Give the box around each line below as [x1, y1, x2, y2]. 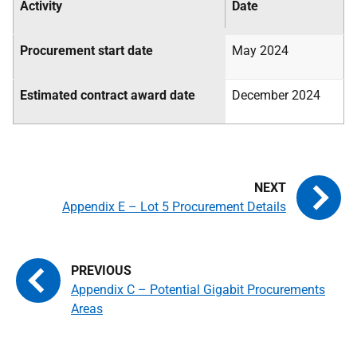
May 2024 [232, 43, 288, 59]
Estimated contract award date [20, 88, 195, 104]
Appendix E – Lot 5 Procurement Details [62, 199, 286, 215]
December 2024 [232, 88, 320, 104]
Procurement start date [20, 43, 153, 59]
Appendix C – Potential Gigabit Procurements [71, 282, 325, 298]
